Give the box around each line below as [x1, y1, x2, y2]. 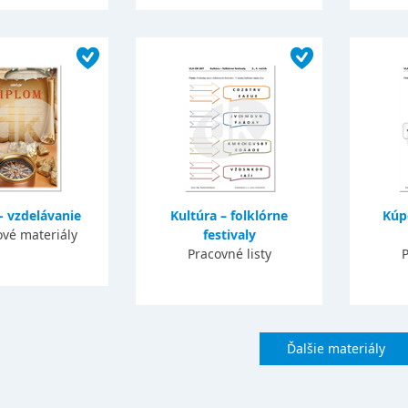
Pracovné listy [187, 245, 271, 262]
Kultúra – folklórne [170, 207, 288, 224]
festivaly [202, 226, 256, 243]
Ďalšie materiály [287, 340, 385, 357]
